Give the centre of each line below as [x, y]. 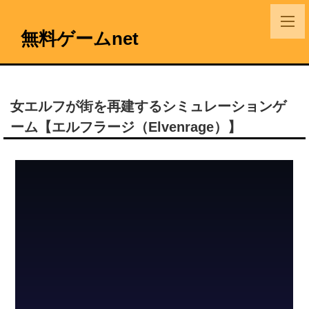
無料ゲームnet [80, 39]
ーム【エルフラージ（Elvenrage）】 [126, 127]
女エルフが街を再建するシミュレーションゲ [148, 106]
